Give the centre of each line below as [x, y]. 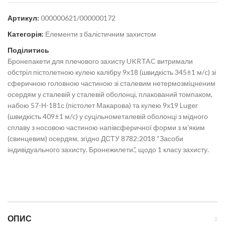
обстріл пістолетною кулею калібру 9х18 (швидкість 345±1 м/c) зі [112, 72]
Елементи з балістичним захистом [101, 34]
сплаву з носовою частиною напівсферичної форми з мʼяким [106, 128]
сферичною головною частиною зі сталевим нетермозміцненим [111, 83]
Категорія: [26, 34]
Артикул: [24, 18]
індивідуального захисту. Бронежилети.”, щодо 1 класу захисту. [108, 150]
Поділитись [28, 50]
